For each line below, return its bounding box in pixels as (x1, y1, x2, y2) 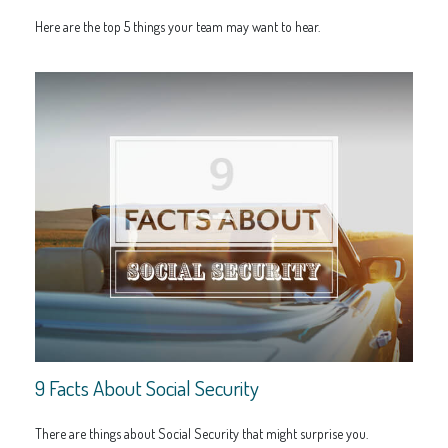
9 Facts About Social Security (35, 374, 259, 402)
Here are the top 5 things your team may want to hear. (35, 18, 320, 36)
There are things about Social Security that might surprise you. (35, 425, 368, 443)
